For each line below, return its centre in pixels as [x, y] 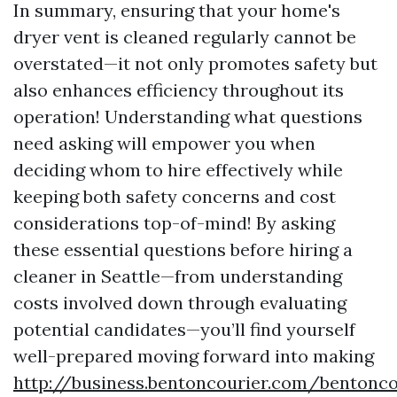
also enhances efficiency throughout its [179, 90]
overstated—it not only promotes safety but [195, 63]
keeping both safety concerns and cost [175, 196]
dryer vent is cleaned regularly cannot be [185, 37]
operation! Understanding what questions [188, 117]
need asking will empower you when [164, 143]
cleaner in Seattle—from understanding [178, 276]
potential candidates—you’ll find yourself [184, 329]
